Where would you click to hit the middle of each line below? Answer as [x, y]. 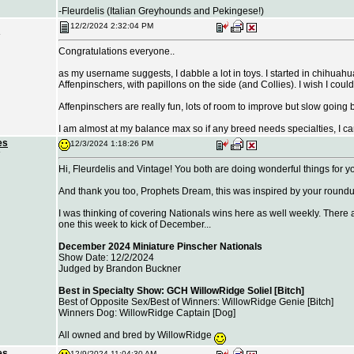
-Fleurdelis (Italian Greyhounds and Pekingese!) [161, 11]
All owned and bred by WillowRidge [136, 335]
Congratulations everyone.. [117, 51]
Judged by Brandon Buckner [120, 269]
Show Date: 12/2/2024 [106, 258]
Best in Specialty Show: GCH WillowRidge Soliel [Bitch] [181, 291]
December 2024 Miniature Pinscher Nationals [160, 247]
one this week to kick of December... [135, 224]
